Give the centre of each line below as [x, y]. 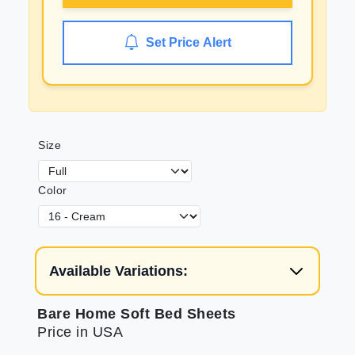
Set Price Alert [189, 42]
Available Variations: [118, 271]
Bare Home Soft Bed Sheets [137, 313]
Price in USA [80, 332]
